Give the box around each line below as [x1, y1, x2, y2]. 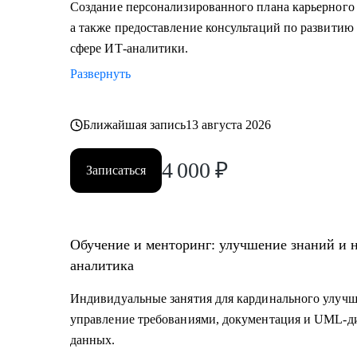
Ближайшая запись [83, 118, 186, 131]
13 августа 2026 [186, 118, 272, 131]
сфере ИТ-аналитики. [70, 41, 189, 55]
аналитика [70, 257, 134, 273]
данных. [70, 333, 116, 347]
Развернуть [70, 67, 131, 80]
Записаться [86, 163, 146, 177]
